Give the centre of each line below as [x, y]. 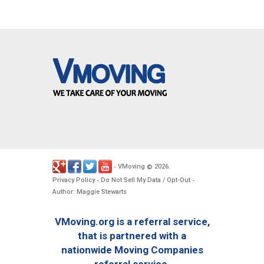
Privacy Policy [74, 180]
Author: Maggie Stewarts [90, 192]
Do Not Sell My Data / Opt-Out [146, 180]
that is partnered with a [132, 235]
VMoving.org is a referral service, [132, 221]
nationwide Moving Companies [132, 250]
